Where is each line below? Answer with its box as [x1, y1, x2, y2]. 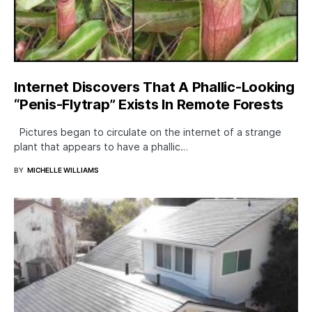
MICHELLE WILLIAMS [27, 166, 98, 175]
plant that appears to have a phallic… [14, 141, 188, 153]
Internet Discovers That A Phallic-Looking [14, 79, 295, 96]
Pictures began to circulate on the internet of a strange [14, 126, 281, 139]
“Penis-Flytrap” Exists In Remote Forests [14, 96, 283, 114]
